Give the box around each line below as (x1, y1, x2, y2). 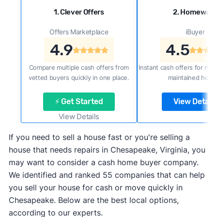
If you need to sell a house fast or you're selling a (8, 132, 190, 142)
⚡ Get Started (54, 97, 103, 106)
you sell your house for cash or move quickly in (8, 183, 183, 192)
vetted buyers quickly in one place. (29, 74, 129, 81)
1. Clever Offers (53, 8, 104, 16)
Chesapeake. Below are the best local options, (8, 195, 179, 205)
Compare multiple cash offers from (29, 63, 129, 71)
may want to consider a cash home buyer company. (8, 157, 199, 167)
